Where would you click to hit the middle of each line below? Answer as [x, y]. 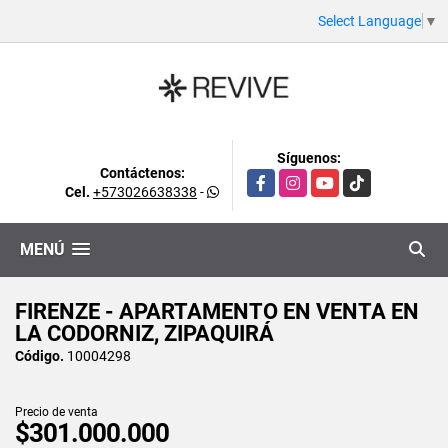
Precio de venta [56, 411]
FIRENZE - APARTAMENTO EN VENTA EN [217, 311]
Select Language [369, 20]
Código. [39, 355]
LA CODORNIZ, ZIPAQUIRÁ [144, 333]
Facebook [278, 178]
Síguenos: [309, 157]
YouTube [340, 178]
